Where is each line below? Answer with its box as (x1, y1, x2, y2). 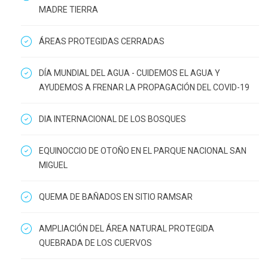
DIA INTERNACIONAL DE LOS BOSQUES (39, 114, 186, 124)
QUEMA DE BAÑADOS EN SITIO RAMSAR (39, 191, 193, 202)
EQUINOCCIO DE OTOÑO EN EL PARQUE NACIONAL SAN (39, 145, 246, 156)
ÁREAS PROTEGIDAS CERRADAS (39, 36, 165, 46)
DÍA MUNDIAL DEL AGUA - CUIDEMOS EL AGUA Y (39, 68, 220, 78)
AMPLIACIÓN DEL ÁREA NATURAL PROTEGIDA (39, 223, 214, 233)
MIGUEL (39, 160, 68, 170)
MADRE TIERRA (39, 4, 98, 14)
